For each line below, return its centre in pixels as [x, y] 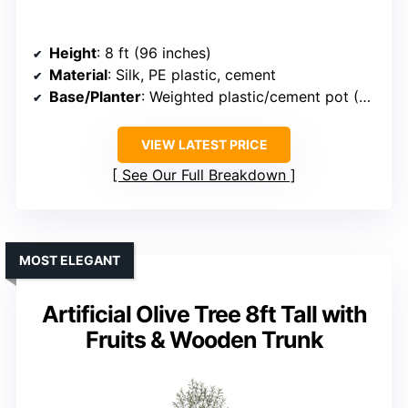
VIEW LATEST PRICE [204, 145]
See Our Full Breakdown [204, 175]
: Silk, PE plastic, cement [192, 75]
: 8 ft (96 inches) [154, 53]
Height [73, 53]
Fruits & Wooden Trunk [204, 340]
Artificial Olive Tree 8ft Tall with [204, 315]
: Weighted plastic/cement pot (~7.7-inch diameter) [250, 97]
